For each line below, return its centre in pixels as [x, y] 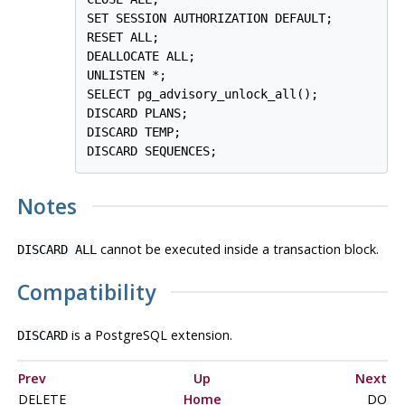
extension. [199, 335]
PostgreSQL [131, 335]
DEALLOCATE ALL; [141, 57]
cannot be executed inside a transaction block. [237, 250]
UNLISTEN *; [127, 75]
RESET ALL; [123, 38]
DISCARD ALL [57, 250]
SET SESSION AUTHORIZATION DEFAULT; [210, 19]
